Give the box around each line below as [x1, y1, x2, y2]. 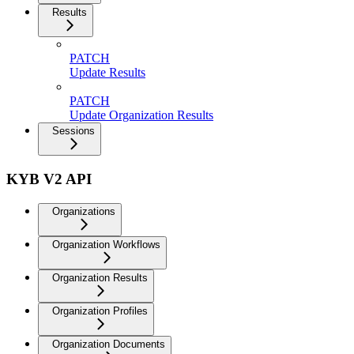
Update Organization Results [70, 108, 213, 122]
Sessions [52, 125, 95, 137]
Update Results [70, 66, 145, 80]
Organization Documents [52, 337, 165, 350]
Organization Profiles [52, 304, 148, 317]
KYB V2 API [6, 170, 92, 187]
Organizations [52, 205, 115, 217]
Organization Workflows [52, 238, 160, 250]
